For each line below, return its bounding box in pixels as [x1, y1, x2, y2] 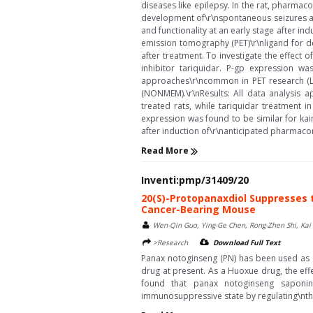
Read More [141, 145, 191, 156]
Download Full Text [213, 237, 280, 247]
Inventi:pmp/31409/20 [141, 173, 249, 187]
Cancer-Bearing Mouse [141, 202, 256, 216]
